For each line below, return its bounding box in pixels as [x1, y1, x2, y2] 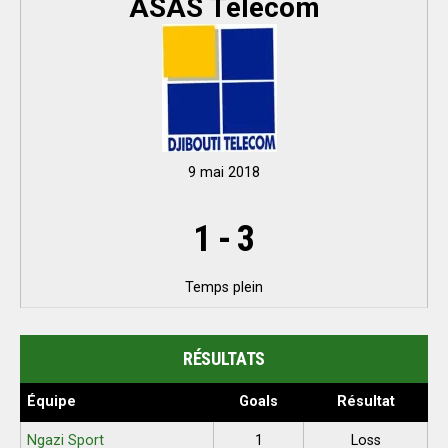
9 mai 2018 [188, 164, 260, 181]
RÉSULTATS [183, 348, 265, 369]
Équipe [27, 393, 77, 410]
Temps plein [185, 279, 263, 296]
